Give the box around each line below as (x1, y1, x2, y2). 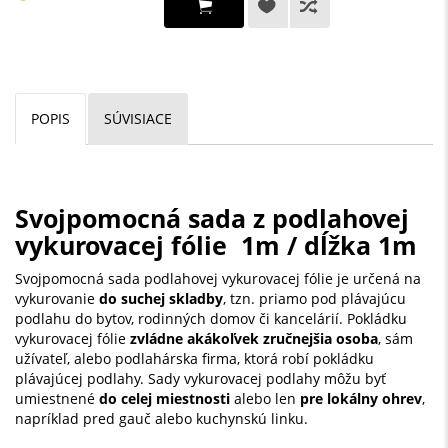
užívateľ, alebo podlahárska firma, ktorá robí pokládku (15, 349, 374, 369)
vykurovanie (15, 289, 99, 309)
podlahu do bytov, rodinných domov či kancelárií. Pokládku (15, 309, 407, 329)
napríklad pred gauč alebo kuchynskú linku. (15, 409, 308, 429)
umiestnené (15, 389, 99, 409)
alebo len (230, 389, 300, 409)
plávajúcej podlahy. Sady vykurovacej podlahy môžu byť (15, 369, 386, 389)
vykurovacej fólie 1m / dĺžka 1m (15, 228, 417, 263)
